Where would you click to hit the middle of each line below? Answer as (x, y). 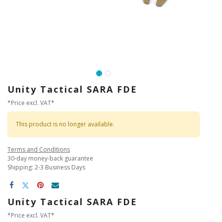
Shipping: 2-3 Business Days (46, 167)
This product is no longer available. (65, 124)
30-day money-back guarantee (50, 158)
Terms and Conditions (39, 149)
